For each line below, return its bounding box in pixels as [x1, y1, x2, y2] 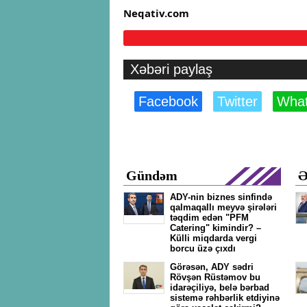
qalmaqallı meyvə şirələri [170, 202, 277, 212]
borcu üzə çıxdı [170, 243, 236, 254]
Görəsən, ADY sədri [170, 262, 254, 272]
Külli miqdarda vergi [170, 233, 257, 243]
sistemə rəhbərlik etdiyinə [170, 293, 280, 303]
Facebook [138, 94, 198, 110]
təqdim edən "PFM [170, 212, 249, 223]
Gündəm [126, 168, 177, 183]
